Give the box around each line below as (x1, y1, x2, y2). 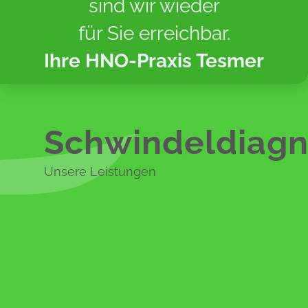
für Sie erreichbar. (78, 22, 230, 45)
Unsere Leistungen (44, 164, 156, 179)
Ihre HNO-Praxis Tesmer (44, 49, 264, 72)
